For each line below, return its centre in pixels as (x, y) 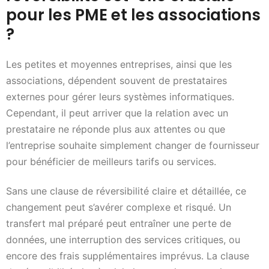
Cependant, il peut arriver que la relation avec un (117, 113)
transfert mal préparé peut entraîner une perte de (119, 223)
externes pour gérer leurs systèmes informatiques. (120, 96)
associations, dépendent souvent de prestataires (116, 80)
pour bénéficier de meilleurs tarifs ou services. (111, 161)
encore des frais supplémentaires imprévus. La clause (128, 256)
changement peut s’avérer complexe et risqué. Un (119, 207)
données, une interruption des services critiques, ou (123, 240)
